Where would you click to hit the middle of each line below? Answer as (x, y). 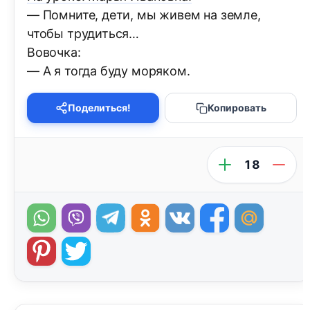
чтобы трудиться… (83, 34)
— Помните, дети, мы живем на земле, (144, 15)
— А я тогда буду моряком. (109, 71)
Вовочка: (54, 53)
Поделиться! (99, 108)
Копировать (237, 108)
